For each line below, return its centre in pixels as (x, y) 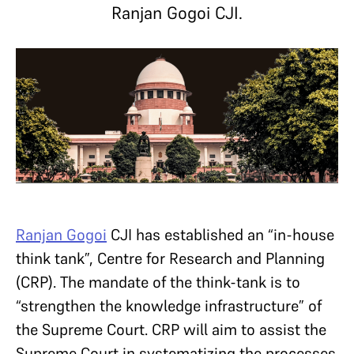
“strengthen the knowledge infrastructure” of (169, 305)
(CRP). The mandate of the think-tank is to (158, 282)
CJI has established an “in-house (220, 234)
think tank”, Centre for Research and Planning (170, 258)
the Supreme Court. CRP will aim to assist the (171, 329)
